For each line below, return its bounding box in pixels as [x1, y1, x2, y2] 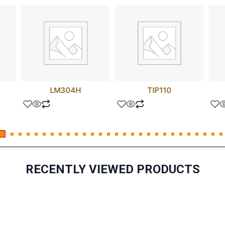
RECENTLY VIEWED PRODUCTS [25, 162, 200, 177]
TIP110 [147, 85, 172, 95]
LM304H [50, 85, 81, 95]
